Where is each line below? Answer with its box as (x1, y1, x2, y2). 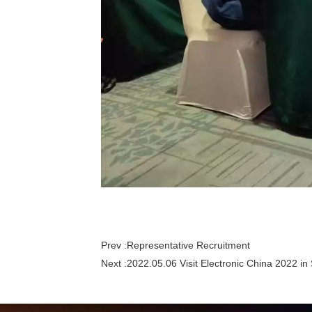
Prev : (101, 239, 127, 251)
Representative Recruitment (127, 239, 251, 251)
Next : (101, 257, 127, 269)
